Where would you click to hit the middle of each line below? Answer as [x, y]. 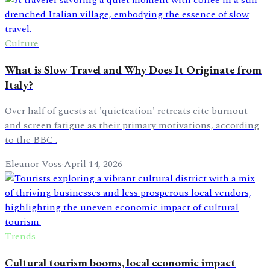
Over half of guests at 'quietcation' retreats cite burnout [126, 111]
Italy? [19, 85]
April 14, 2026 [93, 164]
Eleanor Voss [33, 164]
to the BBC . [31, 140]
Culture [22, 44]
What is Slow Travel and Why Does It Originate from [133, 70]
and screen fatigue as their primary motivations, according [132, 125]
